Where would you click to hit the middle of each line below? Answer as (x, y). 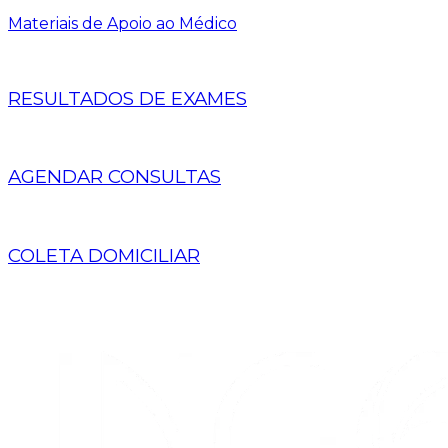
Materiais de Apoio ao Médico (122, 24)
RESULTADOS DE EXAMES (127, 98)
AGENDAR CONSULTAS (114, 177)
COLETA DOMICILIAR (104, 255)
